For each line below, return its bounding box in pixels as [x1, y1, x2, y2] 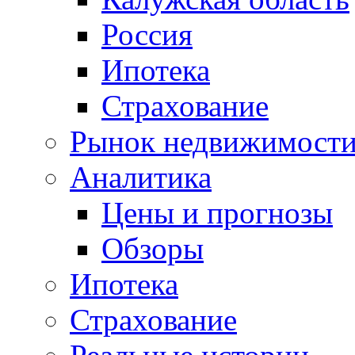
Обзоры [101, 231, 204, 266]
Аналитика [70, 160, 212, 195]
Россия [101, 17, 193, 52]
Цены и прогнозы [101, 196, 333, 231]
